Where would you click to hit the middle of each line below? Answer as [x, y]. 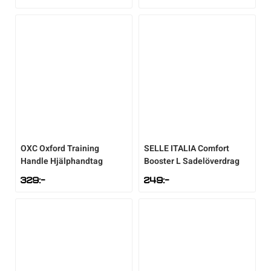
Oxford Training [69, 149]
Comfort [214, 149]
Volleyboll [57, 135]
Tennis [52, 65]
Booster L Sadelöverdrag [192, 162]
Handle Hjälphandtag [62, 162]
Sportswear [61, 30]
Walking [54, 170]
